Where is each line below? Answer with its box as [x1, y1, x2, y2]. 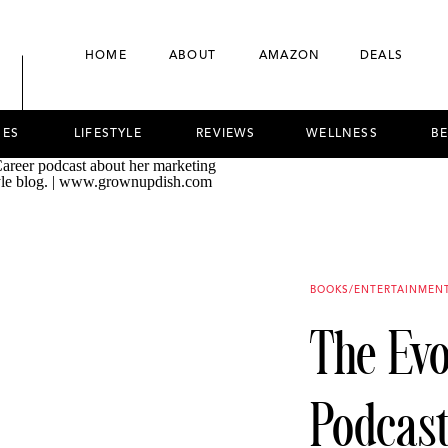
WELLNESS [306, 128, 378, 140]
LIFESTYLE [74, 128, 142, 140]
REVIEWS [196, 128, 256, 140]
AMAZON [259, 50, 321, 62]
